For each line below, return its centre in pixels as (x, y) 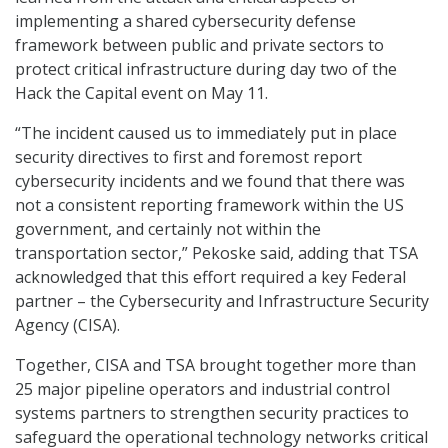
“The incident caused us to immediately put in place (206, 133)
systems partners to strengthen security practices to (212, 413)
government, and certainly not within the (168, 229)
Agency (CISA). (67, 325)
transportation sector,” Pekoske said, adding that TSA (216, 253)
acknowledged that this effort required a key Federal (210, 277)
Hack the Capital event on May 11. (141, 93)
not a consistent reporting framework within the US (209, 205)
